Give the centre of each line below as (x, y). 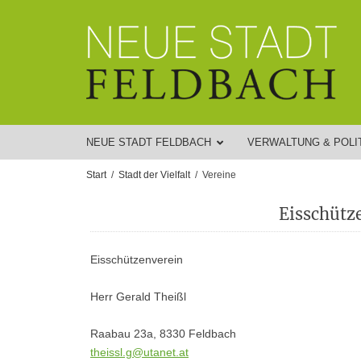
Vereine (219, 175)
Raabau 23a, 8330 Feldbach (163, 334)
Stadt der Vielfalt (154, 175)
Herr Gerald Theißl (138, 297)
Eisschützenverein (137, 259)
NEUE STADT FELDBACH (149, 142)
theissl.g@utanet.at (139, 352)
